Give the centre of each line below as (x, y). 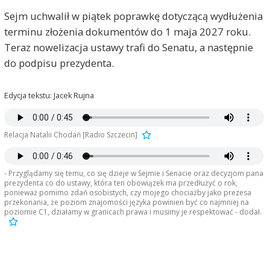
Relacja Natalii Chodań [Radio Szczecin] (71, 135)
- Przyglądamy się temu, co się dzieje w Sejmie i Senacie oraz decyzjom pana (133, 174)
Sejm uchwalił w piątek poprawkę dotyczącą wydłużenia (133, 16)
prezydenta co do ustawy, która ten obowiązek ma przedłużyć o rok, (121, 183)
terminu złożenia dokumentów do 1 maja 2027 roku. (127, 31)
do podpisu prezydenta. (59, 63)
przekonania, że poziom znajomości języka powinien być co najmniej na (126, 202)
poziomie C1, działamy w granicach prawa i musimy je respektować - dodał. (133, 212)
